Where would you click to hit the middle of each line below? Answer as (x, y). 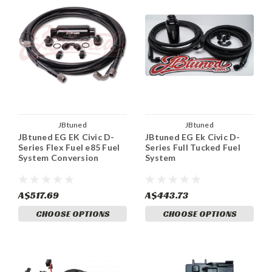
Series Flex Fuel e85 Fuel (69, 148)
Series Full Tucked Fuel (193, 148)
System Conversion (59, 158)
